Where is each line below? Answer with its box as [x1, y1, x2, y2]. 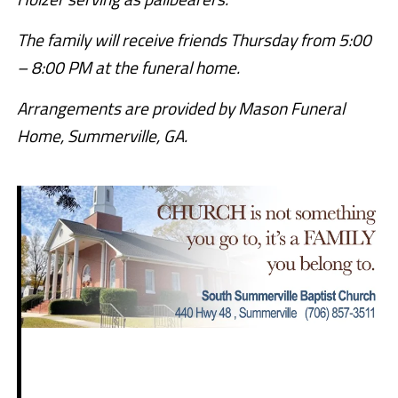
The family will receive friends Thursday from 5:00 [16, 27, 371, 53]
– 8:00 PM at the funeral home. [16, 54, 240, 81]
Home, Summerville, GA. [16, 123, 187, 149]
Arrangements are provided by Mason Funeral [16, 95, 345, 122]
